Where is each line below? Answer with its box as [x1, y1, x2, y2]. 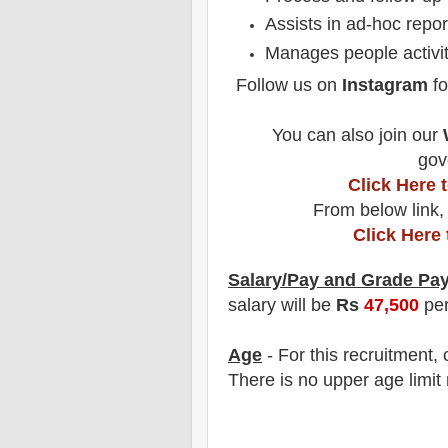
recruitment [343, 345, 433, 366]
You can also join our [271, 125, 443, 146]
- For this [262, 345, 343, 366]
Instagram [342, 75, 428, 96]
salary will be [228, 295, 336, 316]
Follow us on [236, 75, 342, 96]
